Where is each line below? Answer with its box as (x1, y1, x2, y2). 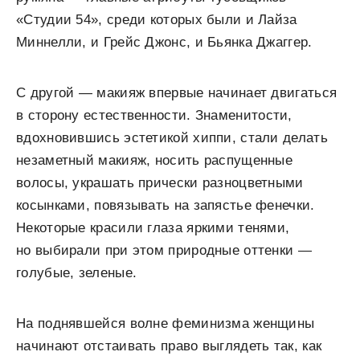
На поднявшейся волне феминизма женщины (16, 315, 315, 331)
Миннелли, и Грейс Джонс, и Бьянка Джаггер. (16, 34, 313, 50)
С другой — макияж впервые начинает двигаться (16, 84, 337, 100)
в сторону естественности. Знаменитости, (16, 107, 292, 123)
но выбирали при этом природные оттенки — (16, 242, 312, 258)
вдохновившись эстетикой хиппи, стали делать (16, 129, 328, 145)
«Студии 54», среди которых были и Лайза (16, 11, 297, 27)
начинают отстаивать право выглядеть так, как (16, 337, 322, 354)
